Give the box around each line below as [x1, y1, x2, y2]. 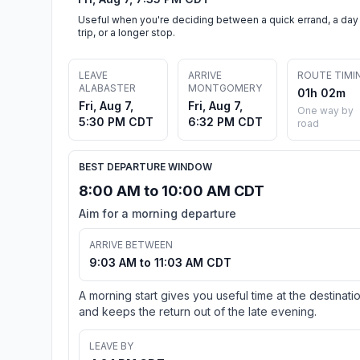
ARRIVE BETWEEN [89, 238, 173, 251]
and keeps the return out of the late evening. [79, 304, 317, 318]
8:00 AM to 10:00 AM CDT [79, 182, 264, 199]
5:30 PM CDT [79, 114, 153, 129]
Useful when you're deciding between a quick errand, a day [78, 13, 358, 26]
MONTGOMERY [188, 81, 262, 94]
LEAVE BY [89, 339, 133, 352]
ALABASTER [79, 81, 136, 94]
